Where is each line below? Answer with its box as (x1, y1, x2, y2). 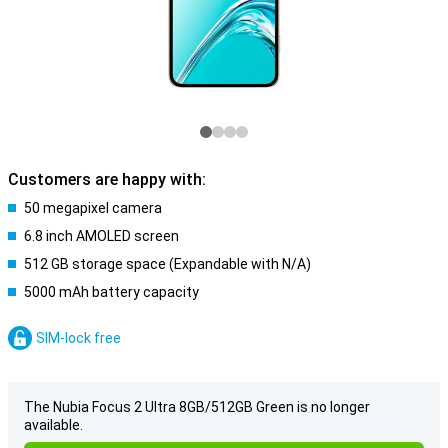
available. (24, 417, 83, 433)
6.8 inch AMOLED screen (24, 228, 179, 244)
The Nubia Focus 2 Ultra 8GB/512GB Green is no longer (24, 399, 370, 415)
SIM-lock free (36, 330, 121, 346)
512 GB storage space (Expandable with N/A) (24, 256, 311, 272)
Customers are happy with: (8, 170, 206, 189)
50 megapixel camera (24, 200, 162, 216)
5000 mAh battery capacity (24, 284, 199, 300)
